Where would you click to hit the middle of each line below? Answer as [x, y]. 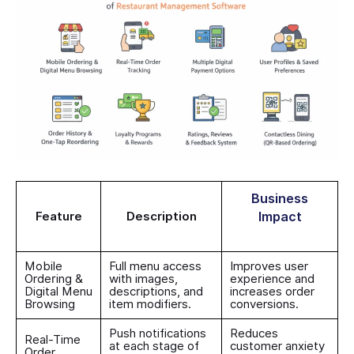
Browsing [50, 305]
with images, [143, 279]
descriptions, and [156, 292]
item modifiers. [150, 305]
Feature [58, 217]
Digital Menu [58, 292]
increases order [272, 292]
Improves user [269, 267]
